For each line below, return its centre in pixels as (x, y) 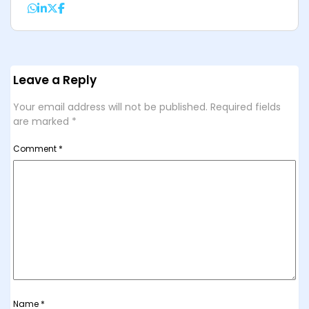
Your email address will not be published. (111, 107)
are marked (43, 122)
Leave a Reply (55, 80)
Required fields (246, 107)
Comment (36, 149)
